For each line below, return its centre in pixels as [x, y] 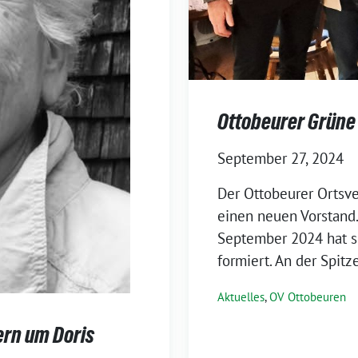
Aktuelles [241, 297]
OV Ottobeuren [308, 297]
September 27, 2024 [280, 159]
